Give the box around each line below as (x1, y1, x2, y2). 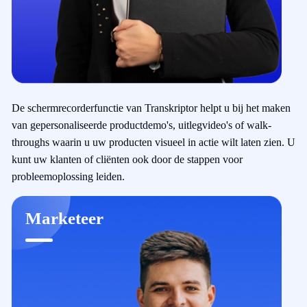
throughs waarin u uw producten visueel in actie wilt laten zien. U (12, 136, 295, 149)
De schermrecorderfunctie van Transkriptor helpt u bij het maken (12, 102, 291, 114)
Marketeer (25, 209, 103, 228)
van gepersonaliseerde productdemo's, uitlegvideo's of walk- (12, 119, 271, 132)
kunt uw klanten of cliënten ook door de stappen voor (12, 153, 243, 166)
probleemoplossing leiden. (12, 171, 125, 183)
